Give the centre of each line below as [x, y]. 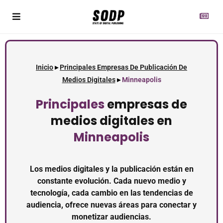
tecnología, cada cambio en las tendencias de [111, 193]
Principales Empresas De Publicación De [123, 67]
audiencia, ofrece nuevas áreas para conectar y [111, 205]
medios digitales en [111, 121]
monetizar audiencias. [111, 217]
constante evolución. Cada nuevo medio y [111, 181]
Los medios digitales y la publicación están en [111, 169]
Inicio [45, 67]
